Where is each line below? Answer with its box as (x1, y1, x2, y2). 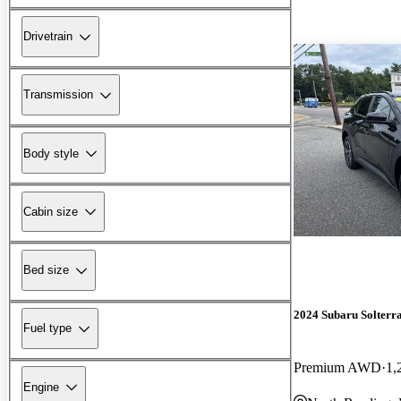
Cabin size (23, 204, 78, 218)
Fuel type (23, 321, 72, 336)
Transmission (23, 88, 93, 102)
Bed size (23, 263, 69, 277)
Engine (23, 380, 59, 394)
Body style (23, 146, 79, 160)
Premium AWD (294, 359, 381, 375)
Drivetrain (23, 30, 73, 44)
